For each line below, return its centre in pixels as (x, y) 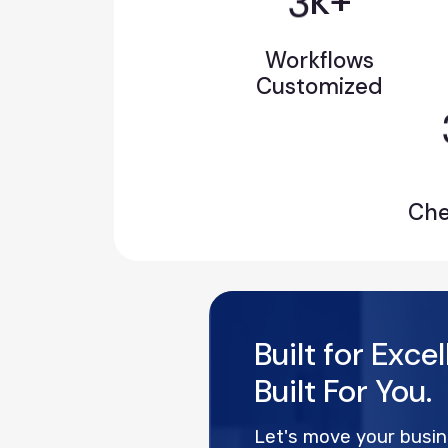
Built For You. (343, 391)
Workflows (320, 60)
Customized (320, 86)
